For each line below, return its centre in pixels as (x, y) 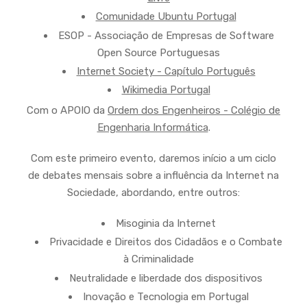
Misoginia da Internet (166, 224)
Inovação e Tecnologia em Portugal (166, 296)
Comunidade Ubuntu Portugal (166, 17)
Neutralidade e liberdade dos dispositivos (166, 278)
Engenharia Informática (152, 128)
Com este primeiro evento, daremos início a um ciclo (153, 159)
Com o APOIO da (67, 111)
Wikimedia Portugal (166, 90)
